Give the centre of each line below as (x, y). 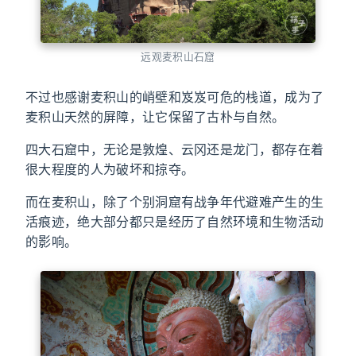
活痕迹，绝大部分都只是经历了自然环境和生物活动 (175, 221)
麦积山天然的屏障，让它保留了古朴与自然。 (155, 116)
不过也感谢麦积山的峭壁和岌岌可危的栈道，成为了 (175, 97)
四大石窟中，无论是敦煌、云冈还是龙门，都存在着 (175, 149)
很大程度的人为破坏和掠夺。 (110, 169)
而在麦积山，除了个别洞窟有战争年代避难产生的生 (175, 201)
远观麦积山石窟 (178, 56)
